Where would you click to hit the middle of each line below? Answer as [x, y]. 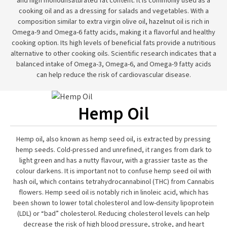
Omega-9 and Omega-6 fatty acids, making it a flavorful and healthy [113, 32]
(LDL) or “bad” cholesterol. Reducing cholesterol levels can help [113, 214]
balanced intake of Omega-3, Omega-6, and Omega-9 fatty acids [113, 64]
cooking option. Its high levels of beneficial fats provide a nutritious [113, 43]
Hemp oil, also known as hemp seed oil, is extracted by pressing [113, 139]
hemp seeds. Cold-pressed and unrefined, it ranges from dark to [113, 150]
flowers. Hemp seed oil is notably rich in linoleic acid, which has [113, 193]
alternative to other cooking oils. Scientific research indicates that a [113, 54]
